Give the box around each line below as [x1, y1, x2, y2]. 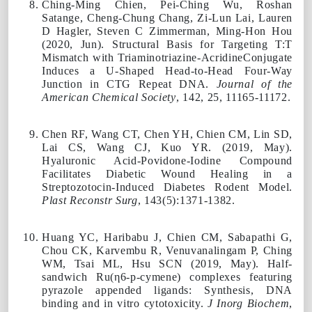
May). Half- [221, 257, 292, 270]
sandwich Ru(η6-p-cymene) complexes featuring [42, 270, 292, 283]
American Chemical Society [42, 91, 176, 103]
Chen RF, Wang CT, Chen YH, [42, 127, 197, 140]
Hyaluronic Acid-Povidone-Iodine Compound [42, 154, 292, 166]
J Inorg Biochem [208, 297, 290, 309]
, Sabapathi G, [219, 231, 292, 243]
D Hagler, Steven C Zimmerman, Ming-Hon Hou [42, 24, 292, 37]
